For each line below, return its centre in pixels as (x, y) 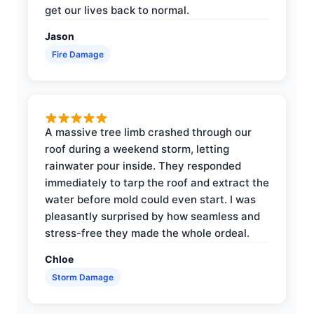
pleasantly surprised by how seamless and (152, 216)
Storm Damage (83, 277)
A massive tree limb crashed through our (148, 132)
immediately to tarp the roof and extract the (157, 182)
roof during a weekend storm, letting (137, 149)
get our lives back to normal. (117, 10)
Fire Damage (78, 54)
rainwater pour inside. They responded (143, 165)
